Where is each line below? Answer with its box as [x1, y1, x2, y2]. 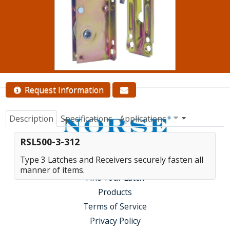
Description [9, 112, 53, 124]
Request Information [22, 84, 104, 95]
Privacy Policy [89, 215, 141, 226]
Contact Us [92, 33, 138, 45]
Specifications [60, 112, 112, 124]
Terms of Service [83, 200, 147, 212]
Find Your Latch [86, 171, 144, 183]
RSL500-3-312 [20, 135, 80, 148]
